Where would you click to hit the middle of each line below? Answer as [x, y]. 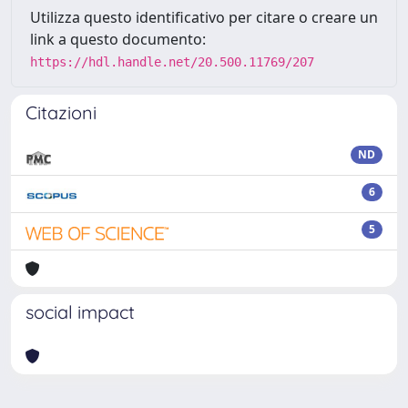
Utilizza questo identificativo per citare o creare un [204, 17]
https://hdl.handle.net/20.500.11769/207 [172, 62]
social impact [80, 312]
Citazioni [61, 112]
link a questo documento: [118, 39]
